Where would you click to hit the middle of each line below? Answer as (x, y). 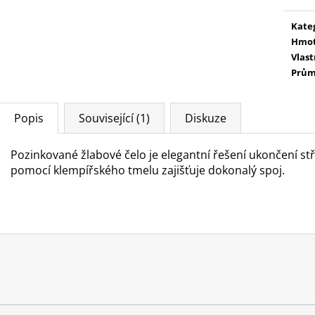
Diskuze (206, 118)
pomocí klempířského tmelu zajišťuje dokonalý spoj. (148, 170)
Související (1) (114, 118)
